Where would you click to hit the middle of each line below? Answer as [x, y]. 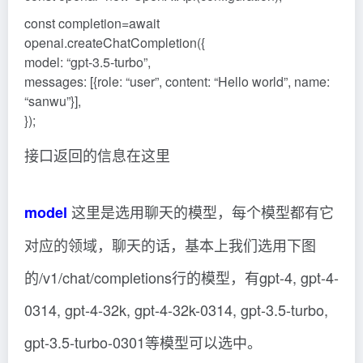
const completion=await [92, 23]
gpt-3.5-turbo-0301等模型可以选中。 [143, 342]
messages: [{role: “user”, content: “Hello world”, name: [177, 81]
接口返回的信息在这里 [97, 155]
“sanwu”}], [53, 101]
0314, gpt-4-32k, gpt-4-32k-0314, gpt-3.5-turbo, [176, 310]
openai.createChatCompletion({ [115, 43]
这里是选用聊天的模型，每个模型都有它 [201, 211]
